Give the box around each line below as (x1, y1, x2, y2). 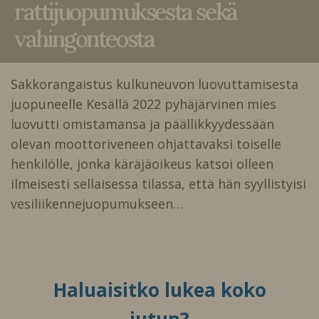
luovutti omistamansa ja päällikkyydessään (11, 115, 274, 133)
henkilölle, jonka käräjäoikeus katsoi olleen (11, 155, 273, 173)
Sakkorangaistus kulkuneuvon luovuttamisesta (11, 75, 298, 93)
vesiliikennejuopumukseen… (11, 195, 183, 213)
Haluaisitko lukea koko (53, 277, 266, 303)
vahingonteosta (14, 24, 155, 54)
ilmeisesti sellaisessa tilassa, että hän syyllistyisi (11, 175, 306, 193)
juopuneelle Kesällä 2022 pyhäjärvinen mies (11, 95, 276, 113)
